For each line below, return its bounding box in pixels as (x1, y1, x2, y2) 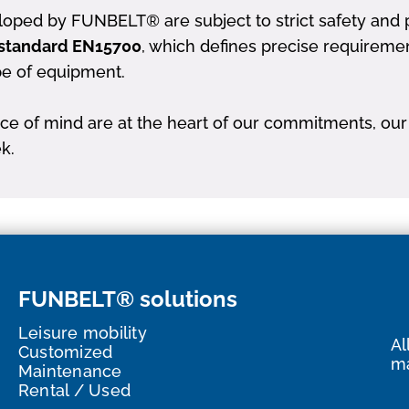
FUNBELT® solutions (18, 286, 237, 313)
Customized (18, 342, 113, 362)
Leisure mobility (18, 323, 147, 343)
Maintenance (18, 362, 122, 382)
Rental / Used (18, 381, 131, 401)
